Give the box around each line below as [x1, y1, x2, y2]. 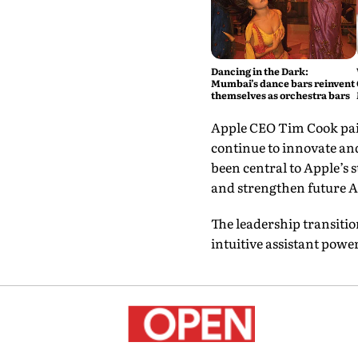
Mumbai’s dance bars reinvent [210, 76, 355, 91]
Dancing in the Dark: [210, 64, 308, 79]
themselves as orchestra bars [210, 88, 350, 103]
